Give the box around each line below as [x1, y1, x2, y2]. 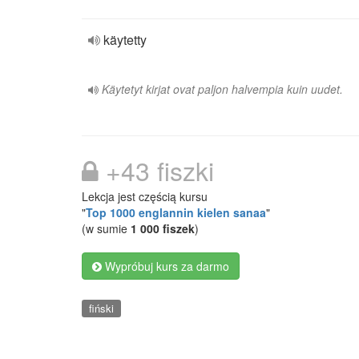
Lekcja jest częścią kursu [82, 188, 208, 204]
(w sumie [82, 220, 131, 236]
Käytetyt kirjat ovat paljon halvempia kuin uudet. [102, 81, 343, 97]
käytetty [103, 30, 147, 49]
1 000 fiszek [131, 220, 195, 236]
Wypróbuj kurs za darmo [102, 258, 229, 274]
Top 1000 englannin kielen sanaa [86, 204, 266, 220]
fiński [88, 301, 114, 316]
